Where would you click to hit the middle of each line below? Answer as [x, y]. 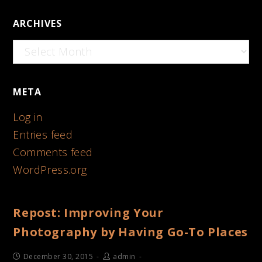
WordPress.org [50, 169]
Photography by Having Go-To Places [130, 232]
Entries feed [43, 134]
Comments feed [53, 152]
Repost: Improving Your [88, 212]
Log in [28, 117]
